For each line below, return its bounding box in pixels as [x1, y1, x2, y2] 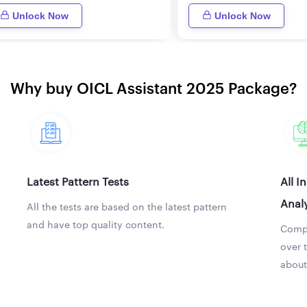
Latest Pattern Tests [26, 176, 129, 188]
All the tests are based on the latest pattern [26, 202, 227, 212]
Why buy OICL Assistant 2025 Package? [10, 81, 297, 97]
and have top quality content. [26, 220, 164, 230]
